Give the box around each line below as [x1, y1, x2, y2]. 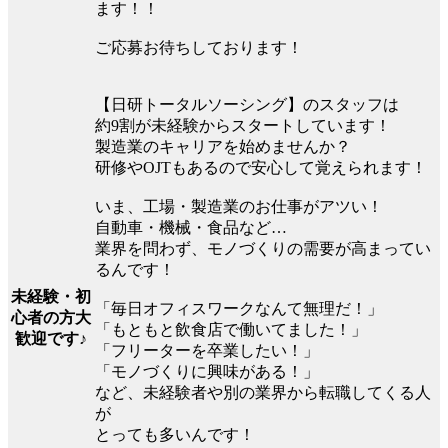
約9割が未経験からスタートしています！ [95, 116, 391, 134]
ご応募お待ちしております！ [95, 38, 303, 56]
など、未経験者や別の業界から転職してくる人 [95, 383, 431, 401]
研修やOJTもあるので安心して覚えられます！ [95, 158, 427, 176]
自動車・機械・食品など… [95, 218, 287, 236]
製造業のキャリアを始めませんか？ [95, 137, 351, 155]
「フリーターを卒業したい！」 [95, 341, 319, 359]
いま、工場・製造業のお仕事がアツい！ [95, 197, 383, 215]
